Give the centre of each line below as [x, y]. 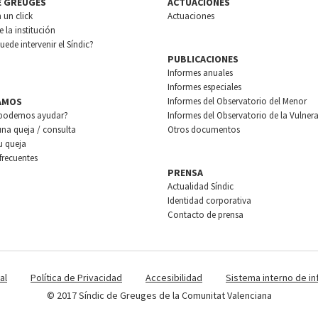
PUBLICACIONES [203, 59]
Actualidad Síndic [200, 186]
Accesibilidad [174, 278]
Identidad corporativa [209, 201]
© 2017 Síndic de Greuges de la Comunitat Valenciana [159, 295]
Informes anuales [200, 73]
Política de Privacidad [76, 278]
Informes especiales [204, 87]
